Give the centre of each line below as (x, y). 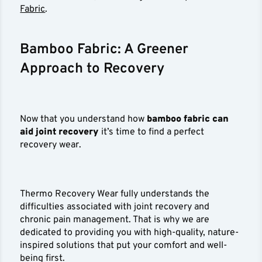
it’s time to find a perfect (152, 132)
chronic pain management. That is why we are (115, 220)
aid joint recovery (60, 132)
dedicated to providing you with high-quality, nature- (130, 233)
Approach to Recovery (92, 69)
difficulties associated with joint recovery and (115, 207)
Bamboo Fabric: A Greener (104, 50)
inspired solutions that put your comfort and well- (124, 246)
